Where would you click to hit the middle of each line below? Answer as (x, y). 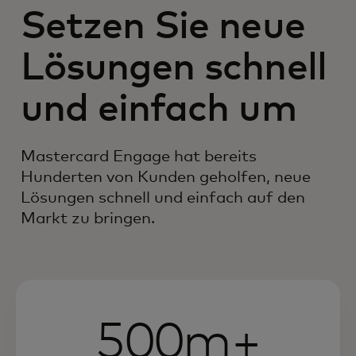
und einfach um (159, 110)
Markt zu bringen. (88, 219)
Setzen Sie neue (163, 27)
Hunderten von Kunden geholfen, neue (166, 177)
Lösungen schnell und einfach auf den (163, 198)
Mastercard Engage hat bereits (139, 157)
